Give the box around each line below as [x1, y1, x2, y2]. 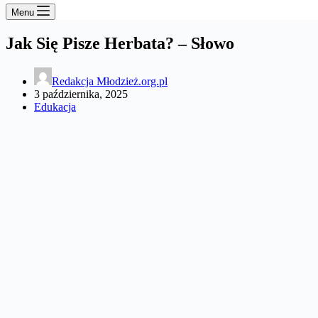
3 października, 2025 [34, 87, 128, 100]
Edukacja [34, 100, 76, 113]
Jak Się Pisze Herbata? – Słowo [6, 33, 234, 53]
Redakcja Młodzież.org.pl [52, 75, 168, 87]
